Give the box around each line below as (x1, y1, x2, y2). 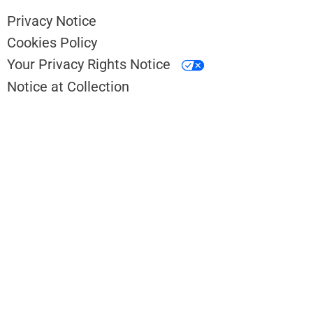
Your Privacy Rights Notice (7, 56, 174, 73)
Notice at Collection (7, 78, 129, 96)
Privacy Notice (7, 13, 96, 30)
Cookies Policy (7, 34, 97, 52)
